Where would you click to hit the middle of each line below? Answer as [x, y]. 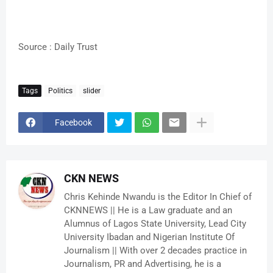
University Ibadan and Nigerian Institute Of [149, 237]
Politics [60, 90]
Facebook [73, 122]
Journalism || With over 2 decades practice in [155, 251]
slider [92, 90]
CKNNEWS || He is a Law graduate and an [148, 211]
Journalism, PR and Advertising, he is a [143, 264]
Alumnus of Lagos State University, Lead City [155, 224]
